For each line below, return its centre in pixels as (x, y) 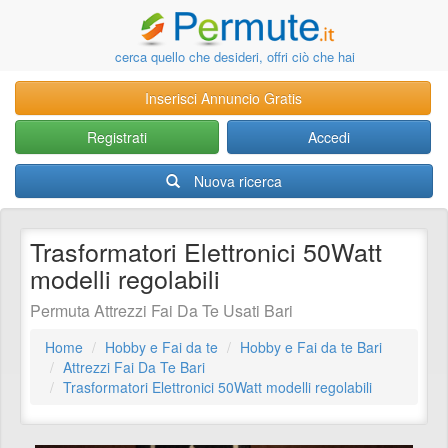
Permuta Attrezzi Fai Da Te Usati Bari (161, 310)
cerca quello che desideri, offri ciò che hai (235, 56)
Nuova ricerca (238, 181)
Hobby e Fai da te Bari (311, 347)
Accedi (329, 137)
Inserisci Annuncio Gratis (223, 98)
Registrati (116, 137)
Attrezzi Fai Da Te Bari (134, 367)
